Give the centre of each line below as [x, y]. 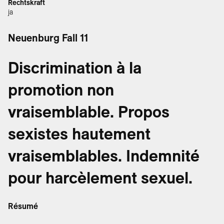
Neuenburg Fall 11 [48, 38]
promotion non [61, 90]
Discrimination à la [75, 68]
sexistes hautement [79, 134]
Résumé [23, 206]
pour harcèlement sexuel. [100, 178]
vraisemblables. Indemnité [104, 156]
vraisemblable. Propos [89, 112]
